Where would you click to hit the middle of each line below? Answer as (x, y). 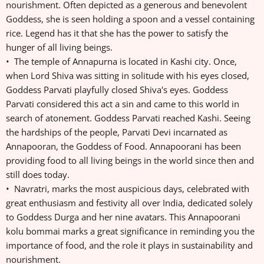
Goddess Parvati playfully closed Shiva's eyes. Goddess (117, 90)
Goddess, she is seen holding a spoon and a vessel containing (130, 19)
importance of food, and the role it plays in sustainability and (129, 245)
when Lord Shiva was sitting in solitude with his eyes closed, (128, 76)
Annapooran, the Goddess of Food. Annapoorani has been (123, 146)
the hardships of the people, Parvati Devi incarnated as (117, 132)
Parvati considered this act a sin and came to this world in (123, 104)
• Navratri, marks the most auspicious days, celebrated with (128, 189)
